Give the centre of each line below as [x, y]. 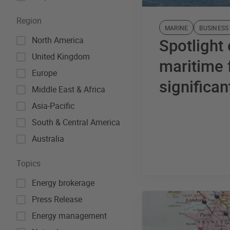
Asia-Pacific [53, 106]
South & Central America [76, 122]
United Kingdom [61, 56]
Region [29, 21]
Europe [44, 73]
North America [58, 40]
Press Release [57, 199]
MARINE [177, 28]
